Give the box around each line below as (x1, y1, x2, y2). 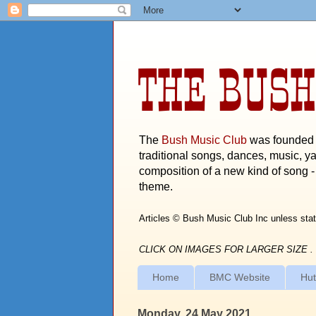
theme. (139, 180, 173, 193)
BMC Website (209, 272, 270, 284)
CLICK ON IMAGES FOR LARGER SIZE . (139, 244, 313, 255)
